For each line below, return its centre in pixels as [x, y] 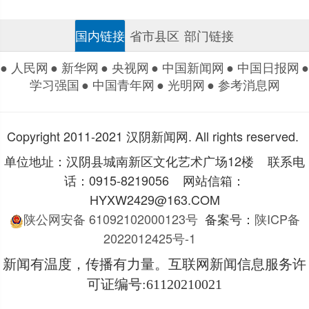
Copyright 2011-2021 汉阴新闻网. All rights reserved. [153, 136]
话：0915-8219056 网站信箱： [154, 180]
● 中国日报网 [263, 67]
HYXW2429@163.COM [154, 200]
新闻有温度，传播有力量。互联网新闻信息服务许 [154, 264]
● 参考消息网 [243, 84]
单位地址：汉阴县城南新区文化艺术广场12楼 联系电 [154, 161]
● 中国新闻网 [188, 67]
